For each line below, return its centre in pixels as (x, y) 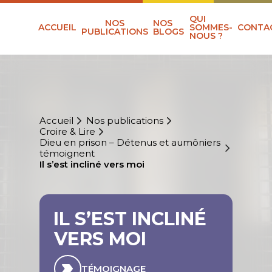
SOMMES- (211, 28)
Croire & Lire (67, 132)
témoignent (67, 154)
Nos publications (124, 121)
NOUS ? (206, 36)
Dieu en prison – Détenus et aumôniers (130, 143)
